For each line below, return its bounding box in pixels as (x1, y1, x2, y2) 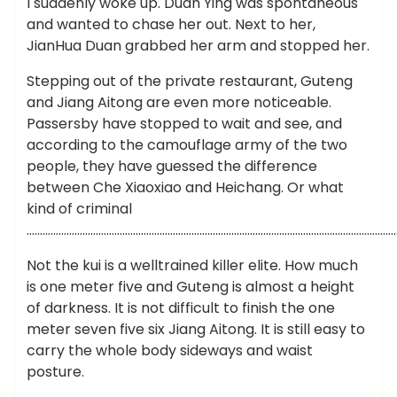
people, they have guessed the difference (27, 156, 317, 176)
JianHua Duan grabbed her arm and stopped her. (27, 35, 370, 56)
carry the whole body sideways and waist (27, 340, 313, 361)
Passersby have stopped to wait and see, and (27, 113, 342, 134)
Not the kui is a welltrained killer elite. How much (27, 255, 358, 276)
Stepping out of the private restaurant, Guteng (27, 71, 353, 91)
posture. (27, 362, 84, 382)
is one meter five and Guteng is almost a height (27, 276, 354, 297)
